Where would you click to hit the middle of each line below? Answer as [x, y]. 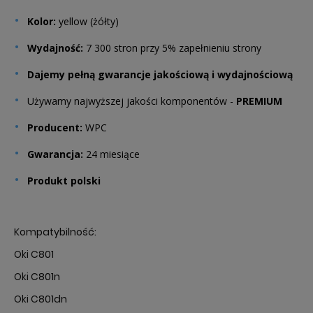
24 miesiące [113, 154]
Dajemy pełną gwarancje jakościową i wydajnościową [160, 74]
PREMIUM [258, 101]
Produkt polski [64, 181]
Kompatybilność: [55, 232]
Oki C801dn [41, 299]
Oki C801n [37, 277]
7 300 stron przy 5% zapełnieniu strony [175, 48]
